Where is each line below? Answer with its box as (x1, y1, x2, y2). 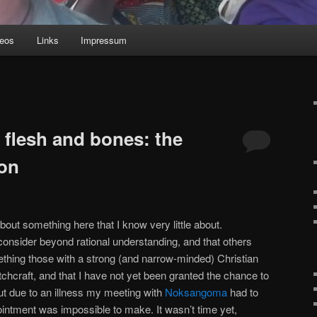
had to (227, 284, 258, 299)
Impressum (81, 33, 127, 47)
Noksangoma (165, 284, 227, 299)
